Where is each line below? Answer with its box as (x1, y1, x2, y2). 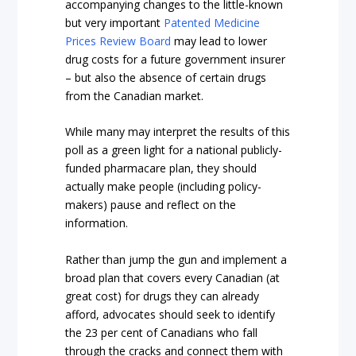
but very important (65, 14, 164, 30)
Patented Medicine (164, 14, 261, 30)
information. (65, 215, 129, 231)
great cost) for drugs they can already (65, 288, 260, 304)
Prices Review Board (65, 33, 172, 48)
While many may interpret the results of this (65, 124, 291, 140)
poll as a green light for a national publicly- (65, 142, 283, 158)
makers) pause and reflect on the (65, 197, 237, 213)
